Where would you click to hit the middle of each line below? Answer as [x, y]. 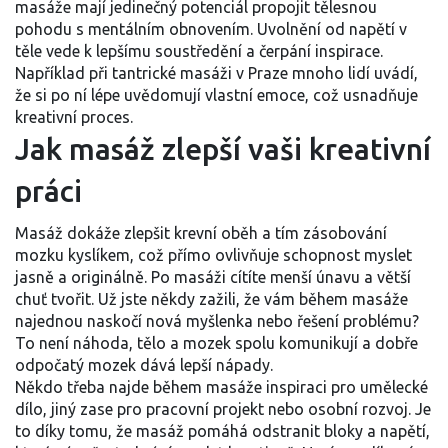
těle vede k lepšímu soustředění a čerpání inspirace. [199, 51]
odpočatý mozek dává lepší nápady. [144, 365]
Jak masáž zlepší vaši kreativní [223, 149]
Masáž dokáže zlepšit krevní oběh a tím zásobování [201, 233]
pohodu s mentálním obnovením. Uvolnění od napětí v [211, 29]
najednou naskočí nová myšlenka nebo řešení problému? [217, 321]
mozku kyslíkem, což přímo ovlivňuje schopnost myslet [213, 255]
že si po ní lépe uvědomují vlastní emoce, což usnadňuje [216, 95]
